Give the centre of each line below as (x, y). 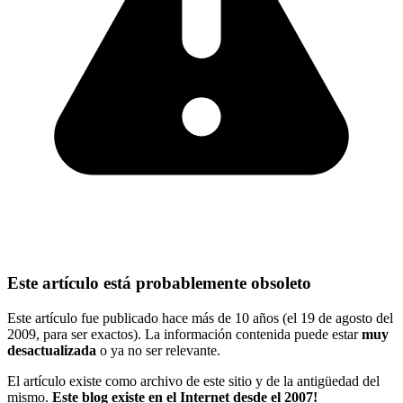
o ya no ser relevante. (158, 350)
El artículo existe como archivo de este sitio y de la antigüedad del (193, 381)
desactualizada (52, 350)
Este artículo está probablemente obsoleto (159, 283)
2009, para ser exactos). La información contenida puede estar (184, 334)
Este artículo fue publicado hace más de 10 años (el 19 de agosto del (200, 318)
